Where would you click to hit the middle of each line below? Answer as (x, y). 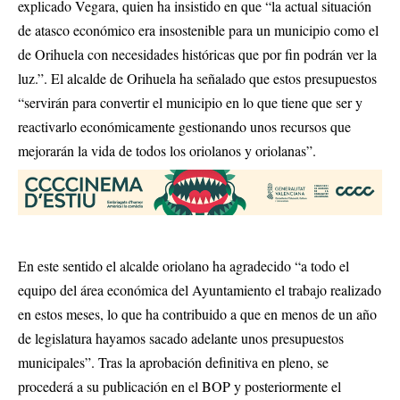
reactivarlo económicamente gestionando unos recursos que (184, 127)
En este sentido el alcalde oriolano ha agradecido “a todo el (183, 265)
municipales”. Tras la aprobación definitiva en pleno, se (173, 362)
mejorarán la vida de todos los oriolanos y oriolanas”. (167, 151)
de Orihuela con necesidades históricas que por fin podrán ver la (197, 54)
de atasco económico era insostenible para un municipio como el (198, 30)
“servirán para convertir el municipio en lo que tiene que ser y (190, 103)
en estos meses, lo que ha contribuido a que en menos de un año (197, 313)
